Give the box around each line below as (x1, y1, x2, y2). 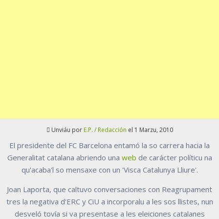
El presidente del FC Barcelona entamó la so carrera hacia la (9, 140, 210, 151)
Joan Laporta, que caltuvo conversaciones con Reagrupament (7, 184, 212, 195)
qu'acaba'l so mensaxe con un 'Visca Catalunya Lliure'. (21, 165, 198, 175)
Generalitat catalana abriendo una (7, 153, 122, 163)
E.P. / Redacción (83, 126, 127, 134)
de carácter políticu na (136, 153, 212, 163)
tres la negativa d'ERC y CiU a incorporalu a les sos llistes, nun (6, 197, 213, 207)
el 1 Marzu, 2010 (126, 126, 173, 134)
